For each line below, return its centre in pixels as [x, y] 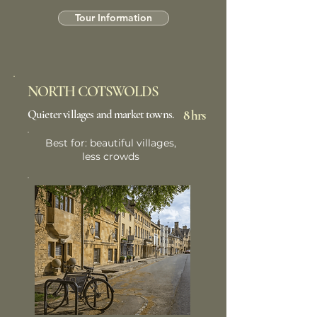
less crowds [111, 156]
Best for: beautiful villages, [111, 143]
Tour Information [114, 18]
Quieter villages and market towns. [101, 114]
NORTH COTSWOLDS [95, 92]
